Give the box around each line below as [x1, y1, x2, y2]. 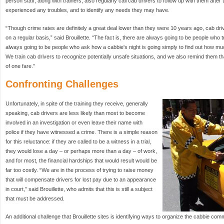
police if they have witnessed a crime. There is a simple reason [5, 129, 157, 135]
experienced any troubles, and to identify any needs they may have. [5, 7, 169, 13]
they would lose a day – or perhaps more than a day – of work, [5, 148, 157, 154]
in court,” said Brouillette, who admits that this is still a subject [5, 186, 152, 192]
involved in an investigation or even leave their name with [5, 119, 142, 125]
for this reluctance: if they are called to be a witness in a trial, [5, 138, 151, 144]
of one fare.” [5, 63, 35, 69]
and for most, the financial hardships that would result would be [5, 157, 157, 163]
